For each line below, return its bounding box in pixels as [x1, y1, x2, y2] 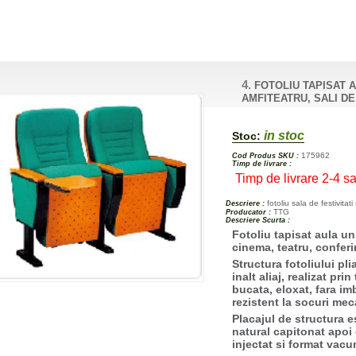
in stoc [261, 128, 305, 142]
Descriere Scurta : [226, 215, 291, 224]
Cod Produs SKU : [232, 151, 300, 160]
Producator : [226, 207, 272, 216]
